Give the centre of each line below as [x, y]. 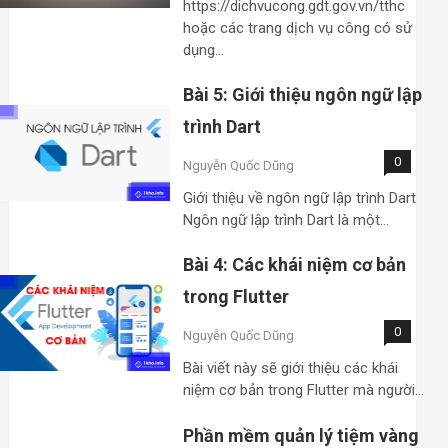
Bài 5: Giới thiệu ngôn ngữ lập [302, 95]
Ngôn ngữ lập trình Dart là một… [286, 220]
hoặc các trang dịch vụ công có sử [297, 28]
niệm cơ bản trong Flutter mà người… [303, 390]
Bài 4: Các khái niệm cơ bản [294, 265]
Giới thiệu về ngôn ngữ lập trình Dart [299, 198]
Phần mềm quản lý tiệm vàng [301, 435]
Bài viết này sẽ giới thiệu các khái [290, 368]
